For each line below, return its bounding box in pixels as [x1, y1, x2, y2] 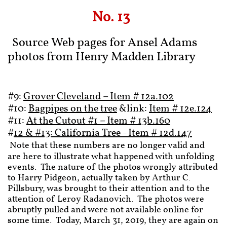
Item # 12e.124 [149, 102, 212, 116]
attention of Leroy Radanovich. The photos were [8, 193, 204, 206]
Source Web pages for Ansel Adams [12, 34, 197, 52]
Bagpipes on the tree [28, 102, 117, 116]
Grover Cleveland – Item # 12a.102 [23, 90, 174, 104]
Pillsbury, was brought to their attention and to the [8, 182, 210, 195]
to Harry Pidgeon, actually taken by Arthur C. [8, 172, 191, 184]
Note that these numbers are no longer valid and [10, 139, 205, 152]
